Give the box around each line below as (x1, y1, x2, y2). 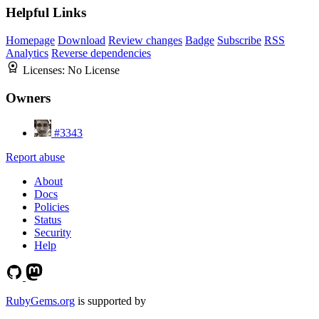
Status (34, 213, 61, 226)
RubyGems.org (6, 294, 75, 307)
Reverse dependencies (51, 47, 151, 60)
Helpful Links (6, 5, 86, 21)
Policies (34, 200, 69, 213)
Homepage (6, 34, 55, 47)
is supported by (75, 294, 146, 307)
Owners (6, 90, 51, 105)
